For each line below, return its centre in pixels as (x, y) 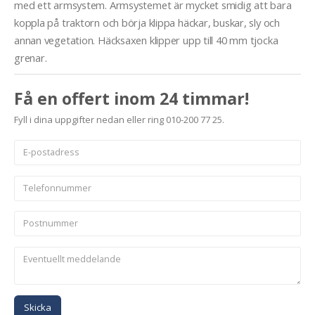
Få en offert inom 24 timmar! (131, 99)
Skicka (38, 307)
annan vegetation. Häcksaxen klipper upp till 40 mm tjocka (146, 40)
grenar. (31, 58)
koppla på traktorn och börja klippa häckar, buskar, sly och (147, 23)
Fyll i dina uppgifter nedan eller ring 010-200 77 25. (119, 120)
